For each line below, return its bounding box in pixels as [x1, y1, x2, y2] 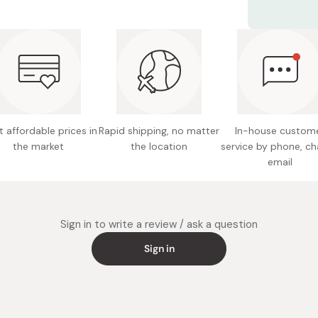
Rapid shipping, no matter [99, 124, 219, 138]
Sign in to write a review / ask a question [60, 217, 258, 232]
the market [13, 140, 64, 153]
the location [131, 140, 187, 153]
